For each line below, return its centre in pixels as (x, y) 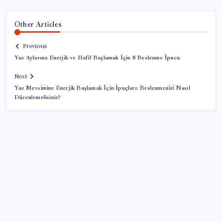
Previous (35, 46)
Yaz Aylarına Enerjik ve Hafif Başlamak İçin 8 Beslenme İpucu (97, 58)
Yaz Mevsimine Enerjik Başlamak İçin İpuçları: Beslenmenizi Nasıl (102, 88)
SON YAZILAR (41, 208)
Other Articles (38, 24)
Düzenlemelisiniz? (38, 98)
